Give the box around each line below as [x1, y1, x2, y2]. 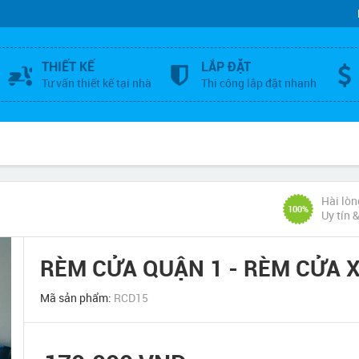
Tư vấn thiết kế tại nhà [42, 75, 151, 91]
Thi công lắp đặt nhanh [201, 75, 317, 91]
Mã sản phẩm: [40, 290, 115, 305]
